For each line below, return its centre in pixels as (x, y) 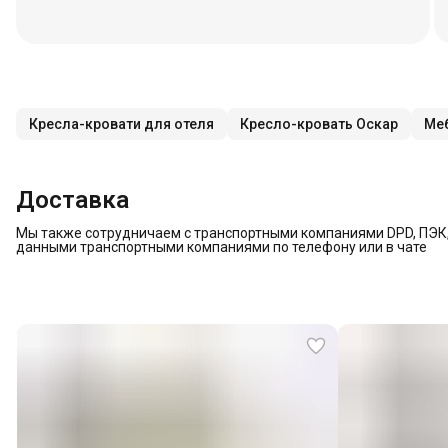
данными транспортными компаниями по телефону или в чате (221, 247)
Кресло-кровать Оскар (319, 124)
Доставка (72, 200)
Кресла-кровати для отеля (121, 124)
